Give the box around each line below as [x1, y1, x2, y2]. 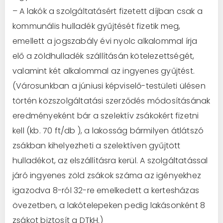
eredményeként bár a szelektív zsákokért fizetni [12, 110, 199, 121]
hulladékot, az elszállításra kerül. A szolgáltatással [12, 154, 208, 166]
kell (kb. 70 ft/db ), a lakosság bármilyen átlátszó [12, 124, 204, 136]
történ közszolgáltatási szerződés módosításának [12, 95, 211, 107]
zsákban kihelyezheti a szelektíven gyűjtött [12, 139, 181, 151]
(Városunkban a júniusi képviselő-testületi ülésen [12, 80, 206, 92]
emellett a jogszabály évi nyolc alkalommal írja [12, 35, 198, 47]
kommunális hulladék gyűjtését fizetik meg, [12, 20, 181, 32]
